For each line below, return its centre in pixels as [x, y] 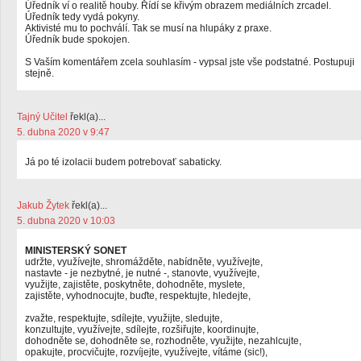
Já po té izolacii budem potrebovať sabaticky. [123, 162]
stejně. [39, 73]
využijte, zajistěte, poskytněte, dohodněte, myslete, [135, 284]
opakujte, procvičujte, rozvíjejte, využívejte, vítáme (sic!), [146, 352]
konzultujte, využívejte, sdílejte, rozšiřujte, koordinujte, [142, 330]
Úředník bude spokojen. [77, 39]
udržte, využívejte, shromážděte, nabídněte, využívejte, [144, 262]
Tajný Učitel [42, 117]
